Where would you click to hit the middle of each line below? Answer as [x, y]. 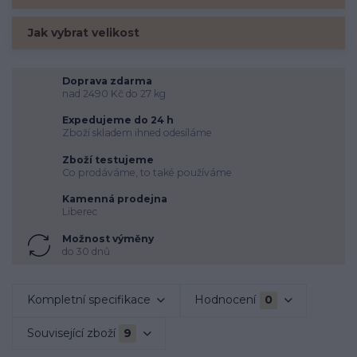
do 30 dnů [86, 251]
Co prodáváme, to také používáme [147, 172]
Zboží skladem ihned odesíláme [137, 133]
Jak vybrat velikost [84, 32]
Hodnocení [226, 300]
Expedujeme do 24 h [118, 120]
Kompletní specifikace [88, 300]
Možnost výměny [108, 238]
